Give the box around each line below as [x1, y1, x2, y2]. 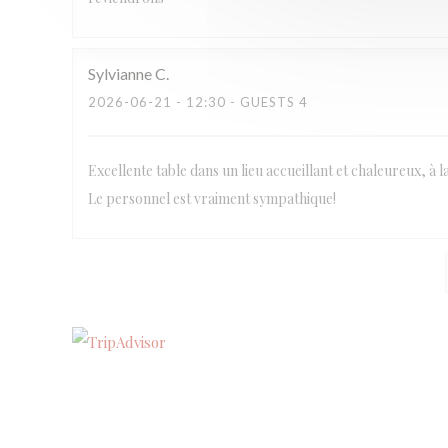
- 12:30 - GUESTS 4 [172, 94, 308, 110]
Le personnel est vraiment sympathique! [88, 189, 336, 208]
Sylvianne [88, 64, 152, 83]
